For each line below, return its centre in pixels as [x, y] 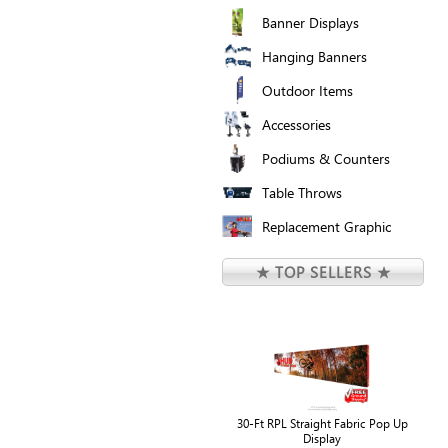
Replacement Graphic [326, 226]
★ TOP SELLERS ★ [323, 272]
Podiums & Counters [326, 158]
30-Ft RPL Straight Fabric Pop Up [322, 423]
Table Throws [302, 192]
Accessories [296, 124]
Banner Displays [310, 22]
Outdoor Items [307, 90]
